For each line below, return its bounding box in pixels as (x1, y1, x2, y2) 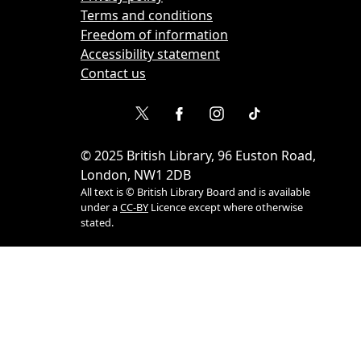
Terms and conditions (81, 6, 213, 24)
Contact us (81, 64, 146, 82)
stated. (81, 215, 114, 230)
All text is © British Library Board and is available (81, 185, 310, 199)
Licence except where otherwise (148, 200, 303, 214)
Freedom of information (81, 26, 228, 44)
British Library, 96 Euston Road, (123, 147, 316, 164)
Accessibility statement (81, 45, 220, 63)
